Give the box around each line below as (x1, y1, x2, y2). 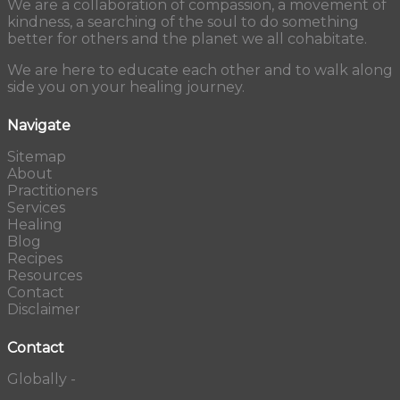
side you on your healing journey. (7, 78, 245, 96)
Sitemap (7, 147, 66, 165)
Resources (7, 266, 82, 284)
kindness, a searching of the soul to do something (7, 12, 359, 30)
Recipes (7, 249, 62, 267)
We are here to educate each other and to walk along (7, 61, 393, 79)
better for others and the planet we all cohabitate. (7, 29, 367, 47)
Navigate (7, 116, 71, 134)
